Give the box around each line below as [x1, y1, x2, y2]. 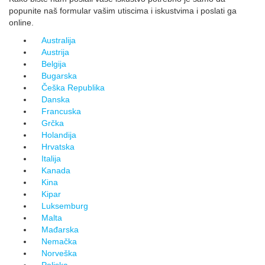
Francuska [41, 106, 81, 116]
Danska [41, 95, 70, 104]
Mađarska [41, 225, 79, 234]
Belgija [41, 59, 66, 69]
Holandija [41, 130, 76, 140]
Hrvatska [41, 142, 75, 151]
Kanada [41, 166, 70, 175]
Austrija [41, 47, 69, 57]
